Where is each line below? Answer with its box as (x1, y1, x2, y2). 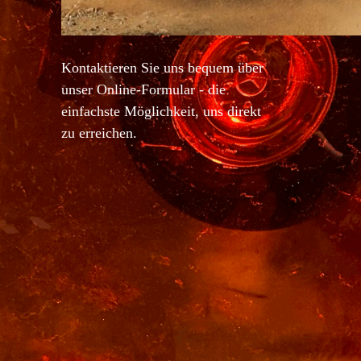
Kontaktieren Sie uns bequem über (61, 60, 263, 76)
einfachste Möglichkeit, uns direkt (61, 103, 261, 119)
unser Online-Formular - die (61, 81, 226, 98)
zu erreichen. (61, 125, 137, 141)
